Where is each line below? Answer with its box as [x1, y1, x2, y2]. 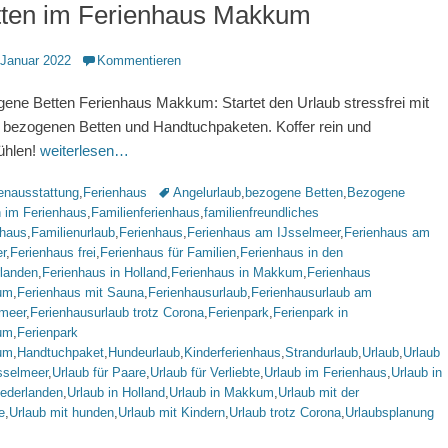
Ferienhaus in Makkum [171, 265, 303, 280]
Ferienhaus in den [240, 245, 343, 260]
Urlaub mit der [278, 385, 359, 400]
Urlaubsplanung [345, 405, 434, 420]
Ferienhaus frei [10, 245, 96, 260]
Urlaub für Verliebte [150, 365, 260, 380]
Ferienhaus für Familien [100, 245, 236, 260]
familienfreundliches [204, 205, 319, 220]
